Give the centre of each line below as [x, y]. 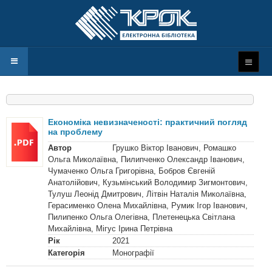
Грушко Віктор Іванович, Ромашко [174, 148]
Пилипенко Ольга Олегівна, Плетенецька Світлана [142, 217]
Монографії [133, 253]
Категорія [67, 253]
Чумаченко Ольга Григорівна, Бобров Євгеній [132, 171]
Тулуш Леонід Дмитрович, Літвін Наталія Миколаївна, [148, 194]
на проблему [76, 132]
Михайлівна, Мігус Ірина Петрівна [110, 229]
